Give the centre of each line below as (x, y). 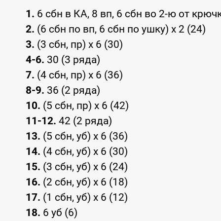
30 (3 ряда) (72, 60)
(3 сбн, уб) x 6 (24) (84, 167)
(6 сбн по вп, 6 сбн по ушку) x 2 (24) (120, 29)
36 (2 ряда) (72, 91)
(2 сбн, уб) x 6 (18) (84, 182)
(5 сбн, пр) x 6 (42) (85, 106)
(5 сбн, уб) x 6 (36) (84, 136)
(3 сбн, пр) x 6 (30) (79, 45)
